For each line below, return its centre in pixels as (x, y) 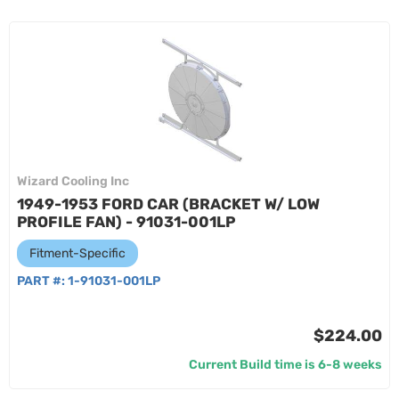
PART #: (42, 281)
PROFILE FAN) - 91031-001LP (126, 222)
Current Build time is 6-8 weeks (285, 365)
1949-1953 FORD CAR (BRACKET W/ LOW (168, 204)
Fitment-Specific (77, 253)
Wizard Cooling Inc (73, 181)
